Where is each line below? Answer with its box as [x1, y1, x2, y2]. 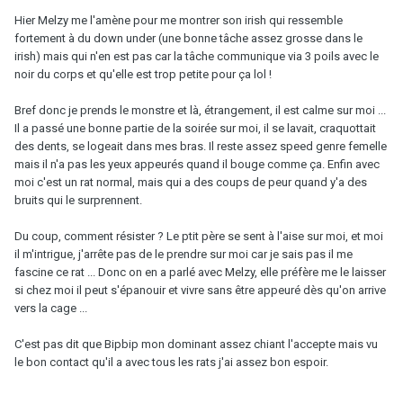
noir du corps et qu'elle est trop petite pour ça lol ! [14, 67, 272, 81]
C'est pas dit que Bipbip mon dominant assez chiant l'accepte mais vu [14, 336, 378, 351]
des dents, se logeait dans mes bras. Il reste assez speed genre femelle [14, 139, 387, 153]
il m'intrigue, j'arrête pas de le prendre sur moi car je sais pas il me [14, 246, 353, 261]
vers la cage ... [14, 300, 87, 315]
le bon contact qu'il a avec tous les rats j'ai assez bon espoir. [14, 354, 328, 369]
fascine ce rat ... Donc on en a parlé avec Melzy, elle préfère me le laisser [14, 264, 386, 279]
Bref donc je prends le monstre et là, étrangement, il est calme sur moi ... [14, 103, 386, 117]
